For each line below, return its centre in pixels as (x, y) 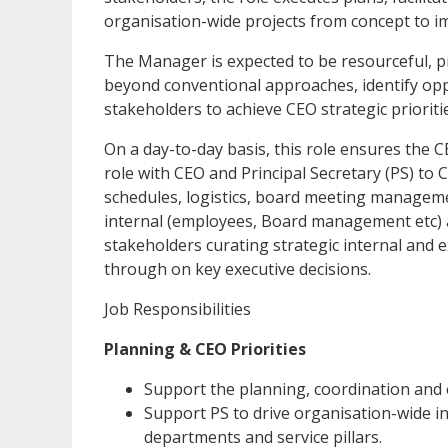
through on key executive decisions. (237, 269)
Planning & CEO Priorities (205, 349)
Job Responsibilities (177, 309)
